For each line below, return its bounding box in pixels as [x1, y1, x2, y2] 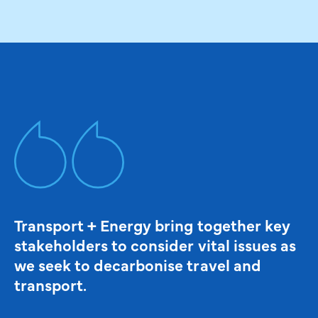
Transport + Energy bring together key [14, 213, 290, 236]
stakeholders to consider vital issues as [14, 233, 296, 256]
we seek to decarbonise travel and [14, 253, 261, 275]
